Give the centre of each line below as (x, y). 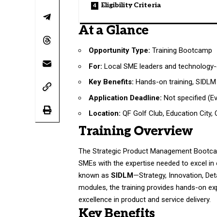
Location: (105, 114)
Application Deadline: (125, 98)
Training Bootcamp (181, 51)
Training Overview (136, 131)
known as (95, 176)
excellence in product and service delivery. (145, 200)
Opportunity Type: (120, 51)
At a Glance (114, 30)
